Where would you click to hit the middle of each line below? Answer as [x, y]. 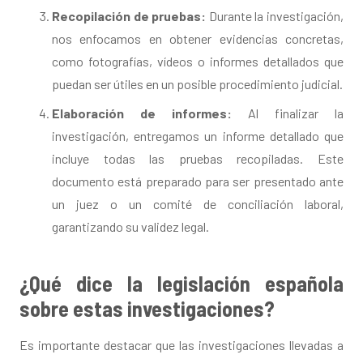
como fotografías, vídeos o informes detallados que [198, 62]
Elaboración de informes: [142, 113]
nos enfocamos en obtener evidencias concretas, [198, 39]
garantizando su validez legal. [130, 227]
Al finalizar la [288, 113]
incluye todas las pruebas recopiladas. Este [198, 159]
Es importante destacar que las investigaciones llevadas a [181, 345]
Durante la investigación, [275, 16]
